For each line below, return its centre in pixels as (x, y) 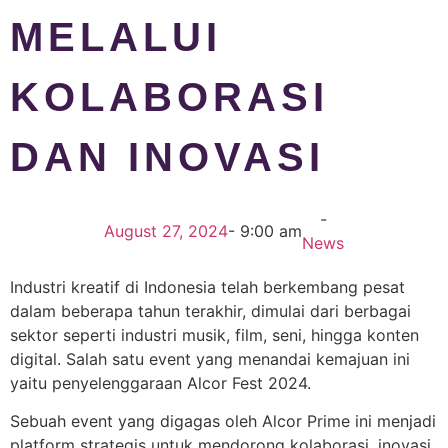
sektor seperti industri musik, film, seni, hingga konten (214, 334)
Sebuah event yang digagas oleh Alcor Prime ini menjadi (223, 420)
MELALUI (116, 36)
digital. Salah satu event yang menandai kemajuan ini (210, 358)
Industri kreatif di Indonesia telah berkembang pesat (207, 286)
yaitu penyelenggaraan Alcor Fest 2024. (163, 382)
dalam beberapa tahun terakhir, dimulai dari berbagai (210, 310)
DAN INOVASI (167, 156)
